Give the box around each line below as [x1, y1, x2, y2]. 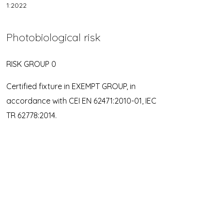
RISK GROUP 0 [6, 59, 56, 69]
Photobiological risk [6, 30, 101, 44]
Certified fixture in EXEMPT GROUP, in [6, 81, 136, 91]
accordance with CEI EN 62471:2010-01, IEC [6, 95, 156, 106]
